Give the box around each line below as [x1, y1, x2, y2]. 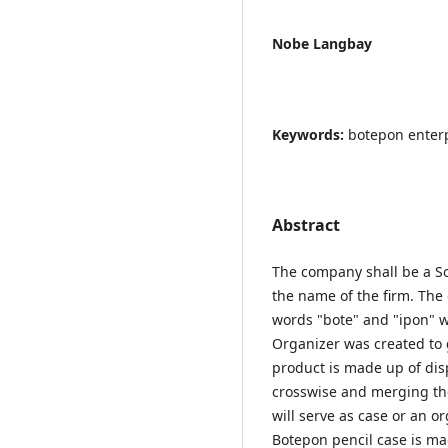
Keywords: [272, 124, 348, 144]
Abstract [272, 213, 340, 236]
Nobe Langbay [272, 33, 372, 53]
